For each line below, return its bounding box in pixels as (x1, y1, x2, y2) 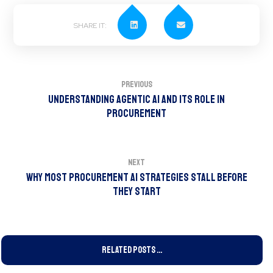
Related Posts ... (102, 244, 162, 256)
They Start (112, 185, 161, 198)
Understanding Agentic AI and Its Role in (48, 93, 225, 106)
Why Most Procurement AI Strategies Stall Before (26, 171, 247, 184)
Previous (121, 79, 152, 90)
